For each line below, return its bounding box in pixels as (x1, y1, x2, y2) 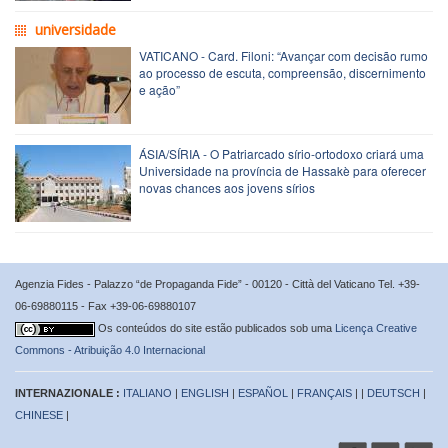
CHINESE (15, 408, 63, 421)
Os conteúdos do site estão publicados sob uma (98, 321, 335, 334)
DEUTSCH (367, 386, 420, 399)
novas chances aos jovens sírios (139, 178, 315, 196)
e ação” (139, 80, 180, 98)
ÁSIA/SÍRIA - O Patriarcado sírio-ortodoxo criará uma (139, 144, 424, 162)
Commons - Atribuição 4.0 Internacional (15, 343, 205, 356)
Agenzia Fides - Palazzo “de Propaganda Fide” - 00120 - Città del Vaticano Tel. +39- (15, 277, 420, 290)
